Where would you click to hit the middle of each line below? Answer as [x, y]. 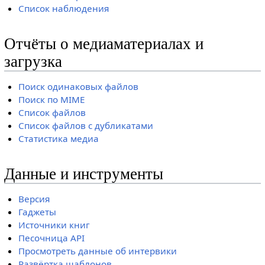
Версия [34, 198]
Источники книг [54, 224]
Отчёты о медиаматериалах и [104, 44]
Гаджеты [38, 211]
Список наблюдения [64, 9]
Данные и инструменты [83, 174]
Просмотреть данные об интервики [98, 251]
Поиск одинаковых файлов [79, 86]
